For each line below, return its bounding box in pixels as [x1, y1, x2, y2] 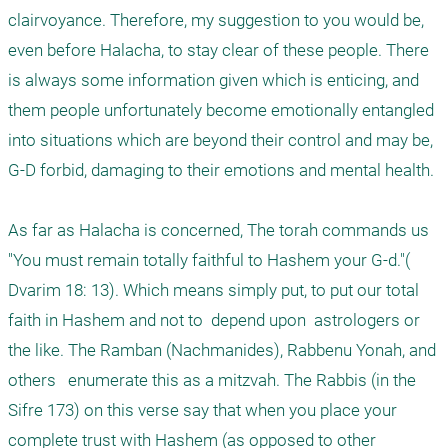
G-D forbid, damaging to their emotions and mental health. [8, 160, 438, 180]
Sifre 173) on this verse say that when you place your [8, 400, 397, 420]
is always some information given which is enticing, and [8, 70, 419, 90]
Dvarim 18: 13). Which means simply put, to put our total [8, 280, 419, 300]
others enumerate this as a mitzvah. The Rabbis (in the [8, 370, 416, 390]
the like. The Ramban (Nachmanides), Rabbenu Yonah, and [8, 340, 436, 360]
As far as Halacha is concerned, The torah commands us [8, 220, 429, 240]
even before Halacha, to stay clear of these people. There [8, 40, 429, 60]
